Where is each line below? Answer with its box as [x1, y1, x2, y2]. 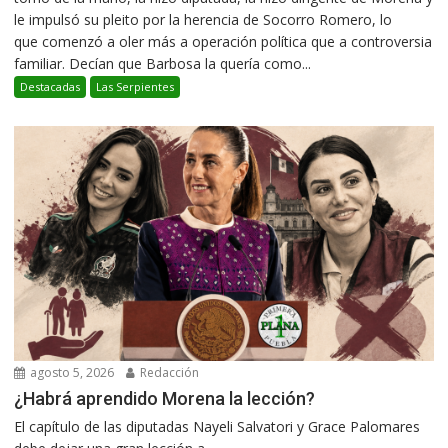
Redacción [137, 363, 200, 381]
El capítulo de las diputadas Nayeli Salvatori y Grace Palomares [14, 416, 421, 436]
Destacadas [20, 79, 81, 95]
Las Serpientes [96, 79, 175, 95]
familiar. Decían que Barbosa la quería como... [14, 54, 312, 74]
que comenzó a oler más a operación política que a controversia [14, 32, 433, 52]
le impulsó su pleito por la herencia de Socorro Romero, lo [14, 10, 393, 30]
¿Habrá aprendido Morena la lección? [14, 387, 316, 409]
